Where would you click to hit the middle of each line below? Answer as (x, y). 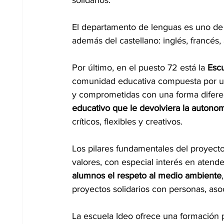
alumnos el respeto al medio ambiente (147, 175)
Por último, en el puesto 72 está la (140, 67)
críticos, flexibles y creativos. (127, 121)
